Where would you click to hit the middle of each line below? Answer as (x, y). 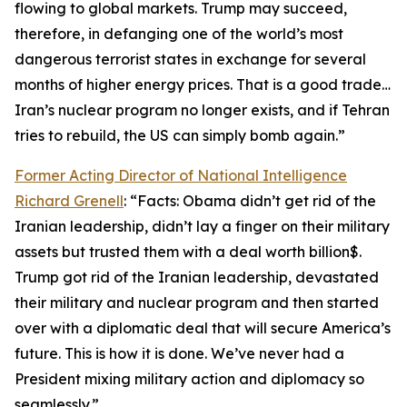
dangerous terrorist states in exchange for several (190, 59)
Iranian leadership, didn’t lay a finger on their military (202, 226)
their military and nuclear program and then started (197, 303)
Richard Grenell (69, 201)
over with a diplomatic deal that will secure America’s (203, 328)
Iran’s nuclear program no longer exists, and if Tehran (202, 110)
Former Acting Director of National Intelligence (181, 175)
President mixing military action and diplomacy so (189, 379)
